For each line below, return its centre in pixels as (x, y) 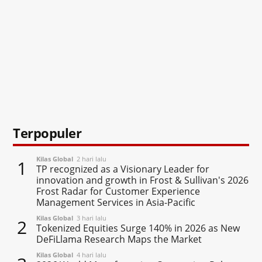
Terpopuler (47, 132)
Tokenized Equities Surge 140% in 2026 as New (138, 228)
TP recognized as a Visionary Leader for (123, 169)
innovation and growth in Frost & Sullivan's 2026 (143, 180)
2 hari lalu (90, 158)
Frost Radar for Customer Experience (118, 191)
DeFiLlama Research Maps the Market (119, 239)
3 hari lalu (90, 218)
